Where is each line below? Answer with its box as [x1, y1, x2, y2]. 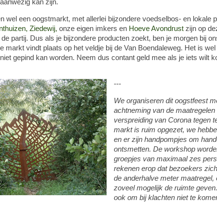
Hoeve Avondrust [129, 24, 184, 32]
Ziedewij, [30, 24, 59, 32]
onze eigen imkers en [59, 24, 129, 32]
